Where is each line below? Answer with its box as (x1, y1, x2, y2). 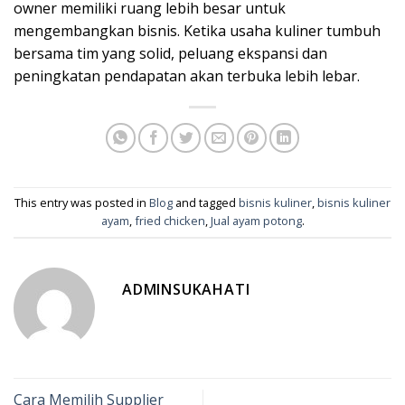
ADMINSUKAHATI (122, 278, 250, 299)
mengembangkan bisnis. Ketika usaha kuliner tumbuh (14, 20, 381, 41)
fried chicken (134, 212, 205, 229)
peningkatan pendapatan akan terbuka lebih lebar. (14, 65, 360, 86)
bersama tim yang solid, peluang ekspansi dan (14, 42, 327, 63)
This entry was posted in (14, 193, 149, 211)
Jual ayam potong (210, 212, 302, 229)
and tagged (173, 193, 239, 211)
